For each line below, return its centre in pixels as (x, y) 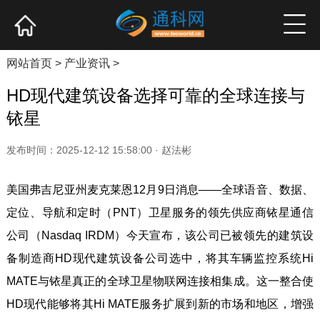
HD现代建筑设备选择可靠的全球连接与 (155, 96)
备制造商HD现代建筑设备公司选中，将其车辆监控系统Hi (160, 259)
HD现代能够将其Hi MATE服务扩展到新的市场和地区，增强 (160, 304)
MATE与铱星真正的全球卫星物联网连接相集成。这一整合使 (160, 281)
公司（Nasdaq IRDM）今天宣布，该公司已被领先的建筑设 (160, 236)
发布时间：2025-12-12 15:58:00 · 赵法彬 (99, 150)
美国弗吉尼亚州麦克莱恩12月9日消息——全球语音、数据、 (160, 190)
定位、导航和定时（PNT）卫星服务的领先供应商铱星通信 (160, 213)
